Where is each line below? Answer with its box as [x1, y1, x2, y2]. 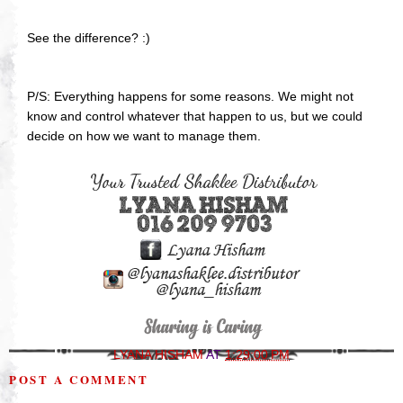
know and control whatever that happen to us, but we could [27, 108, 363, 123]
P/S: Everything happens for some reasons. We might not [27, 88, 354, 103]
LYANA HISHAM [113, 346, 206, 362]
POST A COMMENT [9, 370, 149, 388]
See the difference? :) [27, 30, 150, 45]
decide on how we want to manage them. [27, 128, 261, 143]
